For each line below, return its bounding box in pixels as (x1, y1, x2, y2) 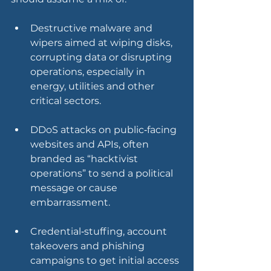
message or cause (30, 182, 120, 194)
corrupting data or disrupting (30, 51, 174, 64)
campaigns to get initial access (30, 255, 181, 267)
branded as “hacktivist (30, 153, 140, 165)
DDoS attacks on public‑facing (30, 124, 179, 136)
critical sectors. (30, 95, 101, 107)
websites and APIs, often (30, 139, 151, 151)
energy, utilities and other (30, 80, 157, 93)
